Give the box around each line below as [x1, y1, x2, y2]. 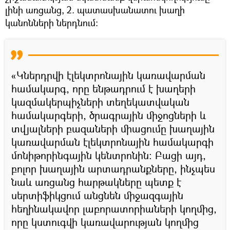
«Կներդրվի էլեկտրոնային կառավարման [11, 68, 205, 82]
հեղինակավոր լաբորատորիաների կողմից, [11, 201, 217, 216]
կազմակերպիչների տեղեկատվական [11, 94, 189, 109]
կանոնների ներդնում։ [5, 16, 98, 29]
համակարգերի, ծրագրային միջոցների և [11, 108, 206, 122]
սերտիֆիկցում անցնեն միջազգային [11, 188, 183, 202]
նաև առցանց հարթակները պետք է [11, 175, 181, 189]
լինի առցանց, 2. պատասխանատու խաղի [5, 3, 185, 16]
